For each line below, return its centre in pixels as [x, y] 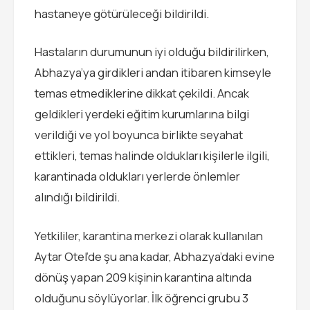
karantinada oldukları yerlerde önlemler [137, 176]
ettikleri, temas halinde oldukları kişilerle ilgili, [152, 156]
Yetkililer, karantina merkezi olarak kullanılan [149, 235]
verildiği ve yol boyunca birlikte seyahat [139, 135]
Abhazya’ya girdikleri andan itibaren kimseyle [153, 73]
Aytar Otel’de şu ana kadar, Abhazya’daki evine [155, 256]
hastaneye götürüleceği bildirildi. [122, 14]
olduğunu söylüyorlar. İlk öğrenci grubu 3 [142, 298]
